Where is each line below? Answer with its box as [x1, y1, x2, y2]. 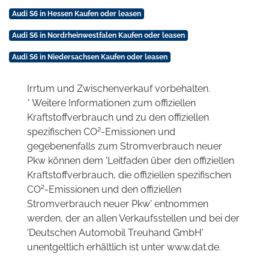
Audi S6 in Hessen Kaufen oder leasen [11, 9, 141, 18]
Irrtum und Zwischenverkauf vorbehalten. [27, 82, 210, 94]
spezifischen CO [27, 125, 97, 138]
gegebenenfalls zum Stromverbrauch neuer [27, 140, 222, 152]
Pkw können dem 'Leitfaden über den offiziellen [27, 154, 234, 166]
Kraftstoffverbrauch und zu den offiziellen [27, 111, 209, 123]
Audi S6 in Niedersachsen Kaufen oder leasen [11, 52, 168, 61]
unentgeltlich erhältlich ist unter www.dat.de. [27, 241, 221, 253]
